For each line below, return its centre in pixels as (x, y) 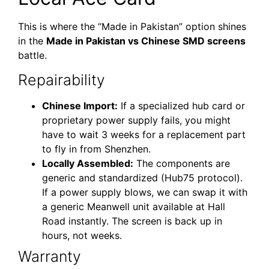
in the (32, 41)
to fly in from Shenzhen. (96, 149)
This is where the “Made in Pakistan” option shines (132, 26)
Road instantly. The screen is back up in (132, 221)
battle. (32, 55)
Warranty (50, 257)
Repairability (62, 80)
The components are (182, 164)
